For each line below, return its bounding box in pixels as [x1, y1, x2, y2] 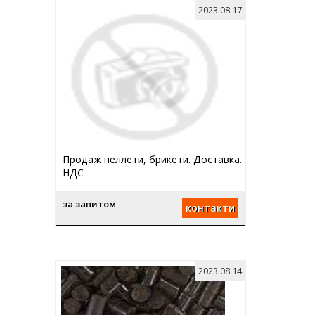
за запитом [62, 198, 116, 211]
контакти [185, 201, 235, 215]
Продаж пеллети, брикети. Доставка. [62, 153, 242, 167]
